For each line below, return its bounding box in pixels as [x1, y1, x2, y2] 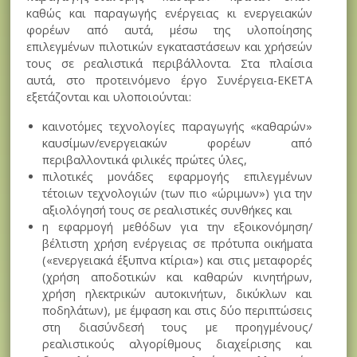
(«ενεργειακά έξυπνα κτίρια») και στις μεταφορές [42, 252, 313, 268]
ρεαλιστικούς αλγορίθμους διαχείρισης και [42, 335, 313, 351]
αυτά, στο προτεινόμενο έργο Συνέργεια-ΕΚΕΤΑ [26, 72, 313, 88]
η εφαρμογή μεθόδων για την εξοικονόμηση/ [42, 218, 313, 234]
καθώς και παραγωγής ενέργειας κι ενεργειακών [26, 5, 313, 21]
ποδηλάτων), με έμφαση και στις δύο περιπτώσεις [42, 302, 313, 318]
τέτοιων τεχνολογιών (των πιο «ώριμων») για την [42, 185, 313, 201]
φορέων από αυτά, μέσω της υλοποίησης [26, 22, 313, 37]
